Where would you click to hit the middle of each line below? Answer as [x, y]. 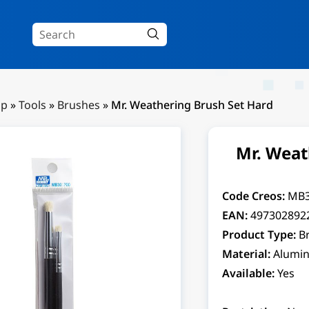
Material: [246, 254]
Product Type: [259, 235]
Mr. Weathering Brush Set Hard [192, 105]
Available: [248, 273]
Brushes [79, 105]
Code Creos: [253, 196]
